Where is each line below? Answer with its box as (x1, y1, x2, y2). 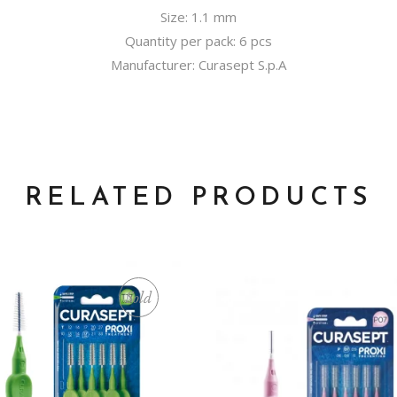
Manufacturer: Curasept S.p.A (111, 56, 286, 74)
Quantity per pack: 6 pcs (125, 32, 272, 50)
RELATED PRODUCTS (24, 185, 373, 211)
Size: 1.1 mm (160, 8, 237, 26)
